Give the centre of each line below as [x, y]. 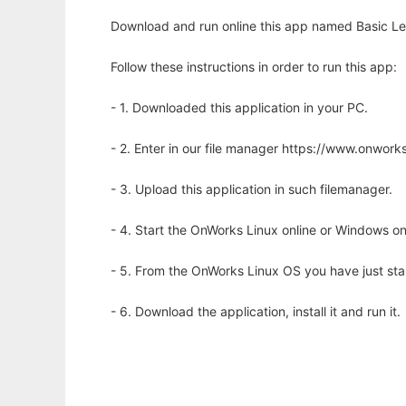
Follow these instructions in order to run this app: [254, 67]
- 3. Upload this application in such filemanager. [251, 189]
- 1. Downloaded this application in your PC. [239, 108]
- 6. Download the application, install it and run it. [256, 312]
